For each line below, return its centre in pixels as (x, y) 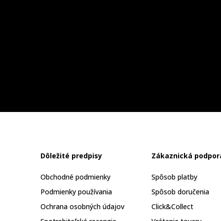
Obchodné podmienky (75, 177)
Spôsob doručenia (180, 192)
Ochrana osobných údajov (82, 206)
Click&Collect (172, 206)
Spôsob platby (174, 177)
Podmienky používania (76, 192)
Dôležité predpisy (71, 156)
